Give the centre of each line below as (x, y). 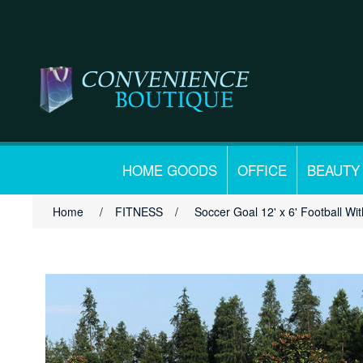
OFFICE (262, 170)
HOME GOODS (170, 170)
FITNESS (139, 211)
